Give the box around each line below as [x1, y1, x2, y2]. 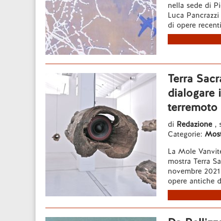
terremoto [168, 100, 218, 114]
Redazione [177, 119, 215, 129]
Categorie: [168, 129, 205, 139]
